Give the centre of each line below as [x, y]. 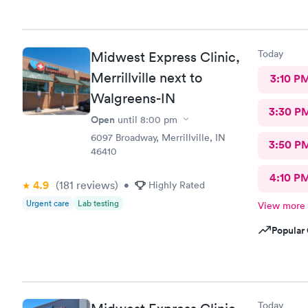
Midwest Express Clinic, [165, 57]
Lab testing [98, 203]
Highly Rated [177, 185]
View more [281, 205]
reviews [94, 185]
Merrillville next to [146, 77]
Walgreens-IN [133, 98]
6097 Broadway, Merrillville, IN [158, 137]
